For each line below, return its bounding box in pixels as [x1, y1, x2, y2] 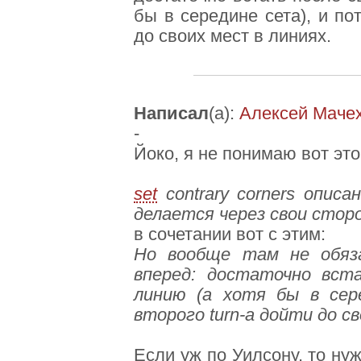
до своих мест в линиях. [134, 27, 331, 47]
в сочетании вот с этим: [134, 225, 326, 245]
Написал [134, 104, 209, 124]
